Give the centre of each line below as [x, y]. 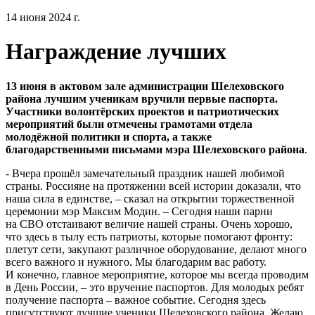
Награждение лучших [116, 52]
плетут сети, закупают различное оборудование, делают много [156, 249]
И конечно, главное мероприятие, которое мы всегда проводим [157, 274]
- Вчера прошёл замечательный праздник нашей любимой [145, 173]
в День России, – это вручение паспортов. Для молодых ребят [155, 287]
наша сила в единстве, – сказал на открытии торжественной [150, 198]
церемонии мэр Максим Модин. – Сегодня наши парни [139, 211]
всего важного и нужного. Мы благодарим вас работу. [136, 262]
